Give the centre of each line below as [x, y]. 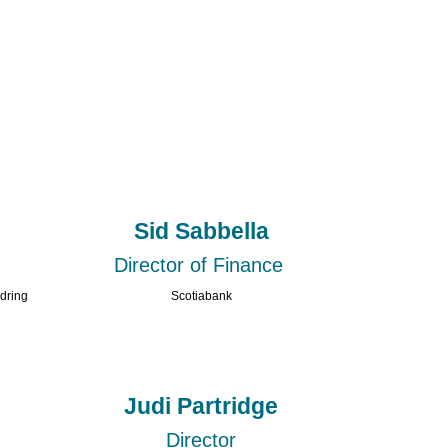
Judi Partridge [201, 405]
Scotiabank [201, 296]
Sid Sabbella [201, 231]
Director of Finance [201, 265]
